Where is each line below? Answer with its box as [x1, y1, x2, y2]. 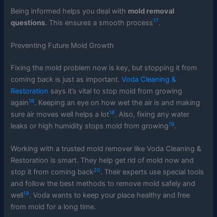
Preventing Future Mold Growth [11, 41, 114, 50]
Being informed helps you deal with [11, 6, 128, 15]
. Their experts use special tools [100, 168, 204, 177]
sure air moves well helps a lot [11, 110, 109, 119]
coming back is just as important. [11, 75, 122, 84]
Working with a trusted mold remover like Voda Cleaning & [11, 144, 201, 154]
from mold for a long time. [11, 202, 96, 212]
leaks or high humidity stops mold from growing [11, 122, 169, 131]
